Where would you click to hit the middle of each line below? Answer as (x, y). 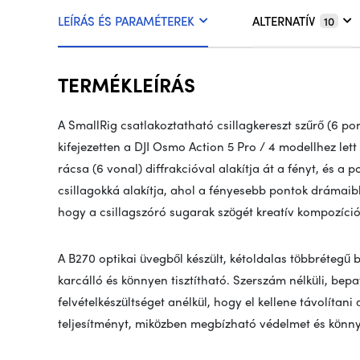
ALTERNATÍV (284, 21)
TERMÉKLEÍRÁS (127, 85)
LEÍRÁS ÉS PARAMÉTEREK (126, 21)
